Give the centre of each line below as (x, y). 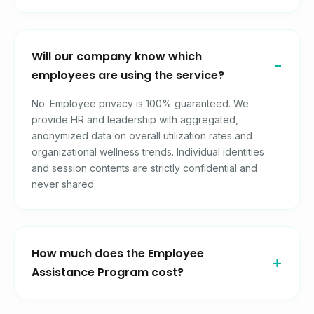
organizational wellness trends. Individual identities (148, 152)
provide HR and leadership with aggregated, (135, 120)
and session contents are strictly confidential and (144, 168)
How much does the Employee (118, 254)
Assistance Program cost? (108, 273)
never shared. (64, 184)
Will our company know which (117, 57)
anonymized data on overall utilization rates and (142, 136)
